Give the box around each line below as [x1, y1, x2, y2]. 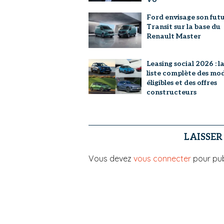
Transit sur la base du [146, 22, 220, 31]
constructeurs [146, 87, 196, 96]
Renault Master [146, 32, 201, 41]
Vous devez [88, 153, 133, 164]
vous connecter [133, 153, 191, 164]
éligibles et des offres [146, 78, 217, 87]
